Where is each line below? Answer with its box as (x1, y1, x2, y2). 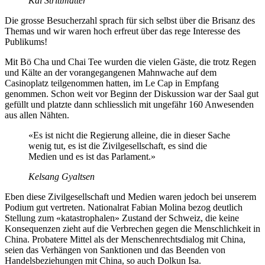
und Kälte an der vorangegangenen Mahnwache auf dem (5, 67, 216, 77)
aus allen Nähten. (5, 109, 72, 120)
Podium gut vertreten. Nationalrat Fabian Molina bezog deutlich (5, 202, 243, 212)
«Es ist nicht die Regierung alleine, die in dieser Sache (28, 130, 230, 140)
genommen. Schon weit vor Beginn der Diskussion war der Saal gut (5, 88, 258, 99)
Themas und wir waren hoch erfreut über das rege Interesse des (5, 25, 240, 36)
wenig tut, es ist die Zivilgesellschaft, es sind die (28, 140, 207, 151)
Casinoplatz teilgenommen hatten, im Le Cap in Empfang (5, 77, 219, 88)
